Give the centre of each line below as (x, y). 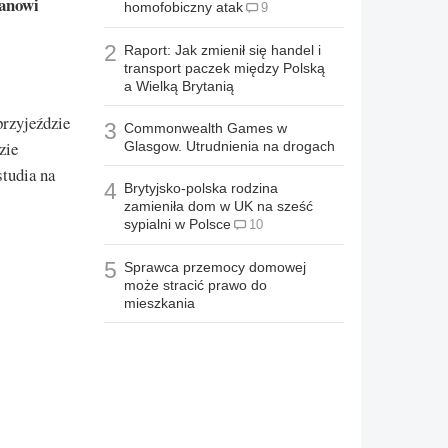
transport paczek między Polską (224, 68)
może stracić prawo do (195, 285)
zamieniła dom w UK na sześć (218, 206)
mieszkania (159, 303)
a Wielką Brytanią (179, 86)
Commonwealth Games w (205, 128)
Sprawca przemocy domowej (215, 267)
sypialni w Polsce (177, 224)
